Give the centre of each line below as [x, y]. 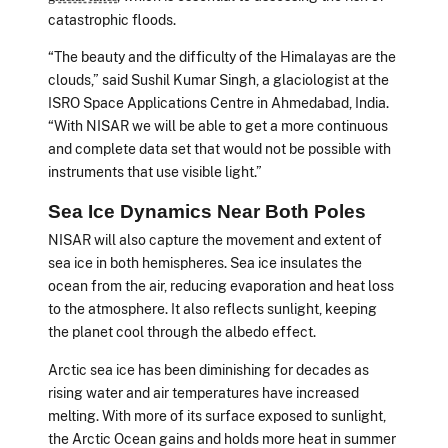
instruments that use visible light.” [155, 172]
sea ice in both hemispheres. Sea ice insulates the [205, 263]
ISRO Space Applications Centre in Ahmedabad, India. [218, 103]
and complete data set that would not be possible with [219, 149]
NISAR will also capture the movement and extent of [215, 240]
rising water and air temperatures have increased [203, 392]
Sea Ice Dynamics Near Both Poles [207, 212]
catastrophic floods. [112, 19]
